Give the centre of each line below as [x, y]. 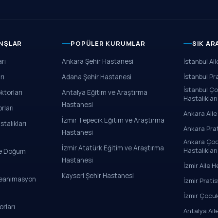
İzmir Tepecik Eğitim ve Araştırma [113, 120]
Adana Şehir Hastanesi [97, 77]
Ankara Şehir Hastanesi [98, 61]
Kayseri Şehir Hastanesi [98, 176]
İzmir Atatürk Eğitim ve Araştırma [113, 148]
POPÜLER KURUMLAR [108, 43]
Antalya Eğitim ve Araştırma [105, 92]
